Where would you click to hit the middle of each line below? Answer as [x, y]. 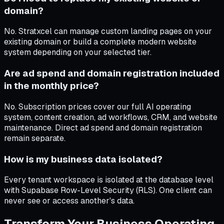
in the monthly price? [51, 86]
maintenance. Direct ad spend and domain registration [103, 127]
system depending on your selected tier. [78, 52]
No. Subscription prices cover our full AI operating [97, 106]
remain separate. [35, 138]
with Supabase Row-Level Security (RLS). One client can [108, 190]
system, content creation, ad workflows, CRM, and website [111, 117]
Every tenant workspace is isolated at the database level [109, 180]
